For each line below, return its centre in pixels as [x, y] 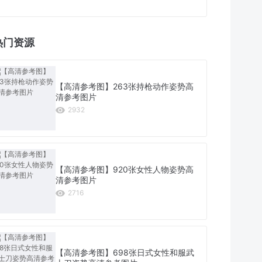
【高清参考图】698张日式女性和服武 [125, 253]
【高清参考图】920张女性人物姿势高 [125, 170]
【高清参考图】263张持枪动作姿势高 [125, 87]
